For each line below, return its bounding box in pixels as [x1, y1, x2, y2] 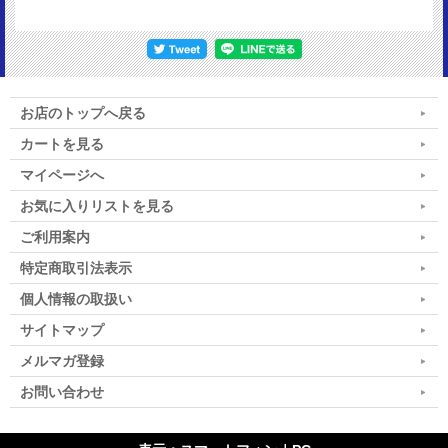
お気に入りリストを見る [20, 198, 174, 215]
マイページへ [20, 167, 104, 184]
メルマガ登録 [20, 353, 104, 370]
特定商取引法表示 [20, 260, 132, 277]
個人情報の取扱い [20, 291, 132, 308]
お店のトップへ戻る [20, 105, 146, 122]
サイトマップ [20, 322, 104, 339]
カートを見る [20, 136, 104, 153]
